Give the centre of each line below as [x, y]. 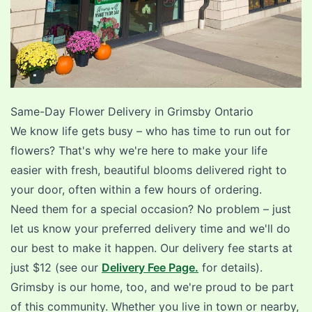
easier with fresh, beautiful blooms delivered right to [149, 170]
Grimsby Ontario [210, 111]
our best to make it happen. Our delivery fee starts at [151, 248]
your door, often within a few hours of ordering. [136, 189]
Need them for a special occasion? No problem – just [151, 209]
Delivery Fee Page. [150, 267]
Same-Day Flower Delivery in [89, 111]
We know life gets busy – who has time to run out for [150, 131]
